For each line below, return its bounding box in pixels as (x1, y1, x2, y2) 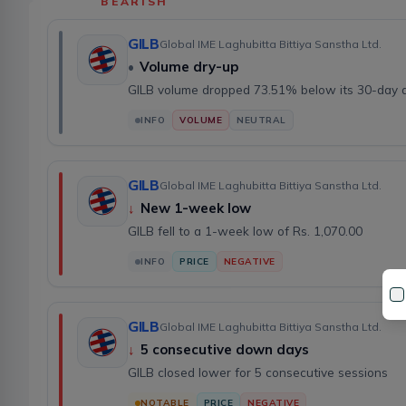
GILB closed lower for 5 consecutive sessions (128, 364, 388, 381)
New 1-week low (140, 199, 251, 217)
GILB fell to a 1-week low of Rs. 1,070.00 (128, 223, 362, 239)
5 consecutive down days (140, 341, 309, 359)
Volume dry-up (140, 58, 238, 76)
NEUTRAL (237, 114, 286, 127)
